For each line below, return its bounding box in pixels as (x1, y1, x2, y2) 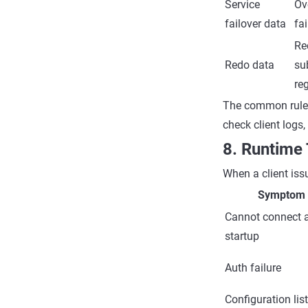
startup (225, 230, 259, 243)
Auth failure (225, 261, 281, 274)
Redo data (225, 58, 274, 71)
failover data (225, 17, 286, 30)
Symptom (257, 188, 305, 201)
